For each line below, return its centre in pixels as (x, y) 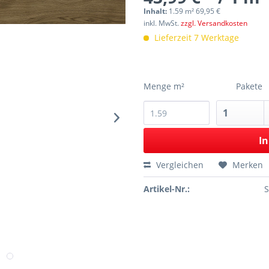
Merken (248, 165)
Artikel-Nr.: (167, 189)
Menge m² (164, 86)
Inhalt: (156, 11)
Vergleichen (179, 165)
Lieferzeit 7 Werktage (195, 38)
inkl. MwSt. (162, 23)
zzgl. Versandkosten (214, 23)
